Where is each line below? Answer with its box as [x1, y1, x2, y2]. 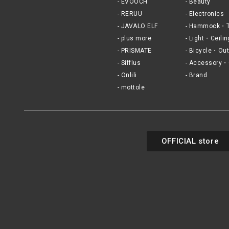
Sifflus [121, 59, 141, 67]
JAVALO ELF [121, 22, 158, 30]
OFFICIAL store [161, 136, 219, 146]
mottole [121, 84, 145, 91]
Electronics [189, 10, 224, 18]
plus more [121, 35, 152, 42]
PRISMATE [121, 47, 152, 55]
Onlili [121, 72, 137, 79]
